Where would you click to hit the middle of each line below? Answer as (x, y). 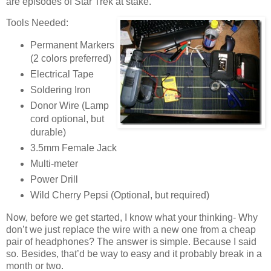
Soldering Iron (60, 90)
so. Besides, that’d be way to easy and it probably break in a (134, 253)
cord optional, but (67, 119)
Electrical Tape (62, 74)
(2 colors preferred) (70, 59)
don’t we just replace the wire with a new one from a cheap (131, 229)
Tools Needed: (37, 23)
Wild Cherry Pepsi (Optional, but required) (119, 195)
